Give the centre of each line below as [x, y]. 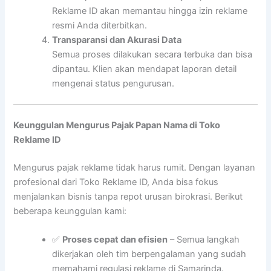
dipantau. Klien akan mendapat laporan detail [145, 69]
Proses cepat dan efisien [115, 240]
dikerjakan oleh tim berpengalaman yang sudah [149, 254]
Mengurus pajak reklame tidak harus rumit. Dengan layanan [135, 168]
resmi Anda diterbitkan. [100, 26]
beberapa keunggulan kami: [70, 211]
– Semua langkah [204, 240]
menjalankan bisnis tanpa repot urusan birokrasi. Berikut [128, 197]
